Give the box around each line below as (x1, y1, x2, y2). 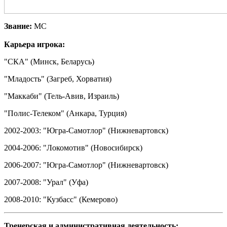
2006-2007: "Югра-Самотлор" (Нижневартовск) (4, 161, 168, 169)
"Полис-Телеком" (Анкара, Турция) (4, 109, 127, 118)
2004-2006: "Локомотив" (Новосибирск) (4, 143, 142, 152)
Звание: (4, 22, 34, 30)
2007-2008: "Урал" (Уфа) (4, 178, 88, 186)
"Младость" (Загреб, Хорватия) (4, 74, 111, 83)
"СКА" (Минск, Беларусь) (4, 57, 94, 66)
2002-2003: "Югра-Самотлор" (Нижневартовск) (4, 126, 168, 135)
